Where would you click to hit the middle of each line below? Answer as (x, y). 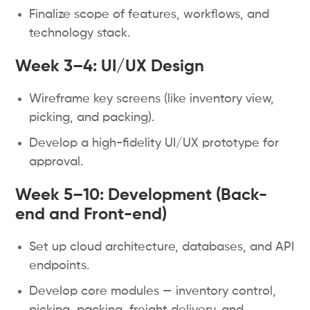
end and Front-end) (91, 215)
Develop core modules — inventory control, (153, 291)
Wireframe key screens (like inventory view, (152, 99)
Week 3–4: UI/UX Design (110, 66)
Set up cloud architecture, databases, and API (162, 247)
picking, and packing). (92, 118)
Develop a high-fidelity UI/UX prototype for (154, 143)
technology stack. (80, 33)
